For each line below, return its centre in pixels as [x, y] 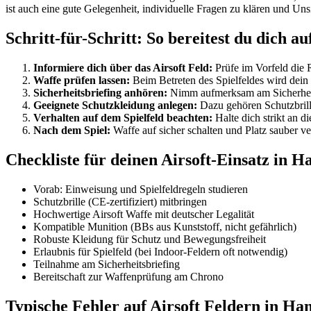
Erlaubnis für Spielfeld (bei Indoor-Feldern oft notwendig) [160, 251]
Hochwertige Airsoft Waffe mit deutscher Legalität [144, 214]
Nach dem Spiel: [72, 131]
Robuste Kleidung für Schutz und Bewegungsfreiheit [150, 239]
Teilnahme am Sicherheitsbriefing [107, 264]
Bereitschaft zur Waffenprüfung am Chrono [128, 276]
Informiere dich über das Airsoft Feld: [123, 68]
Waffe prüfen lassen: [82, 81]
